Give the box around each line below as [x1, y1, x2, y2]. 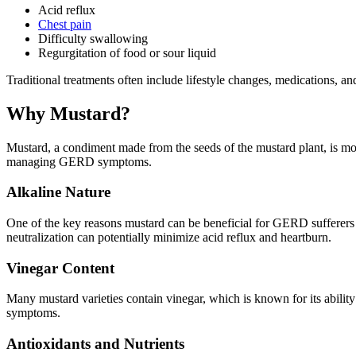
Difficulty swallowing [38, 31, 148, 45]
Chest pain [38, 17, 91, 31]
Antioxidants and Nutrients [6, 335, 184, 353]
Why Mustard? [6, 103, 130, 124]
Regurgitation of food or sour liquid [38, 45, 216, 60]
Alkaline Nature [6, 184, 110, 201]
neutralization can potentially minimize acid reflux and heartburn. [6, 230, 331, 244]
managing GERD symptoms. [6, 154, 152, 168]
